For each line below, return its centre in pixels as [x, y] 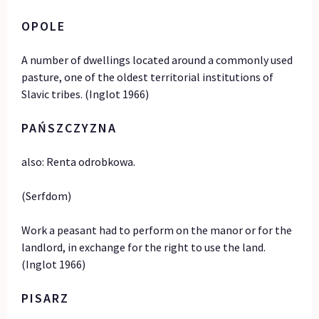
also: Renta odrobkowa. [79, 161]
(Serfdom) [47, 195]
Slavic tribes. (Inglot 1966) [85, 94]
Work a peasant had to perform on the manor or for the [157, 230]
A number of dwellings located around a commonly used [157, 59]
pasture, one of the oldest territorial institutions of [148, 77]
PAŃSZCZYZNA [69, 127]
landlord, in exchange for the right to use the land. [144, 247]
